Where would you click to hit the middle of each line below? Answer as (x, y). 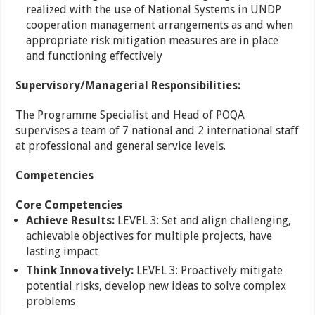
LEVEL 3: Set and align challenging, (203, 220)
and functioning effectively (95, 56)
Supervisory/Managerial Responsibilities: (128, 85)
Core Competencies (69, 205)
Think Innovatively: (82, 270)
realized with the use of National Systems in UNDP (154, 9)
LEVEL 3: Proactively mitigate (210, 270)
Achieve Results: (71, 220)
